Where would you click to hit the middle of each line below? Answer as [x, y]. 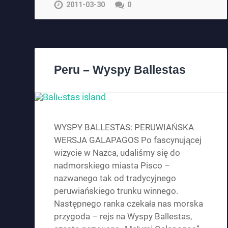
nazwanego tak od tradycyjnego [115, 178]
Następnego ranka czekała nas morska [129, 203]
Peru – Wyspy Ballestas [120, 70]
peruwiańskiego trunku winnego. [116, 191]
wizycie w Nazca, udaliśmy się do [117, 152]
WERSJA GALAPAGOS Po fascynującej [128, 140]
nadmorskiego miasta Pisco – [112, 165]
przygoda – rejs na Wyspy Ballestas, [123, 216]
